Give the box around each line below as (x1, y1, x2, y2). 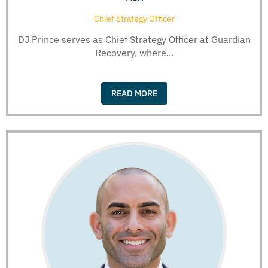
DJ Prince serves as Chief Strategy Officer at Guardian (17, 33, 251, 46)
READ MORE (111, 87, 157, 99)
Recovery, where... (95, 47, 173, 59)
